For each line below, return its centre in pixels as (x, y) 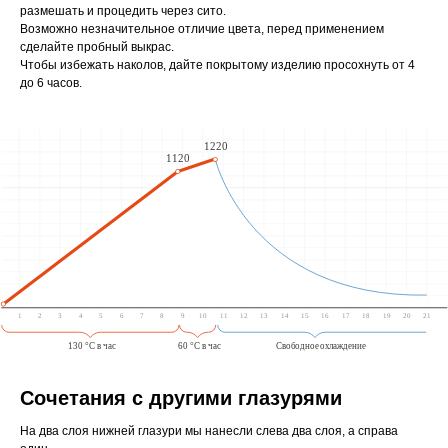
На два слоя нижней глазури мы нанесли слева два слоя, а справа (209, 430)
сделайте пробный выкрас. (97, 47)
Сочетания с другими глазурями (181, 397)
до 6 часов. (51, 83)
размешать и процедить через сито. (123, 11)
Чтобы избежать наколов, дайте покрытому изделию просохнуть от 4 (217, 65)
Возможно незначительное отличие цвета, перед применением (202, 29)
